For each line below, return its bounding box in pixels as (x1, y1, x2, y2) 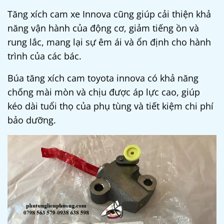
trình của (7, 50, 47, 62)
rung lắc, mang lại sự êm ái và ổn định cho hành (7, 36, 211, 48)
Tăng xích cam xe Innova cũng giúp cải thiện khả (7, 8, 211, 20)
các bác (47, 50, 79, 62)
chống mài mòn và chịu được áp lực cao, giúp (7, 86, 200, 98)
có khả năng (145, 72, 198, 84)
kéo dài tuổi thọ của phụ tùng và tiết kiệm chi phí (7, 100, 213, 112)
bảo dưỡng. (7, 114, 58, 126)
